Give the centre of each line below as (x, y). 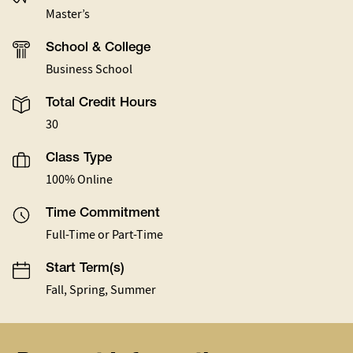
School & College (98, 49)
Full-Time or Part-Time (104, 235)
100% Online (79, 180)
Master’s (68, 15)
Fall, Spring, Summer (101, 290)
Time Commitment (103, 214)
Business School (89, 70)
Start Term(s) (85, 269)
